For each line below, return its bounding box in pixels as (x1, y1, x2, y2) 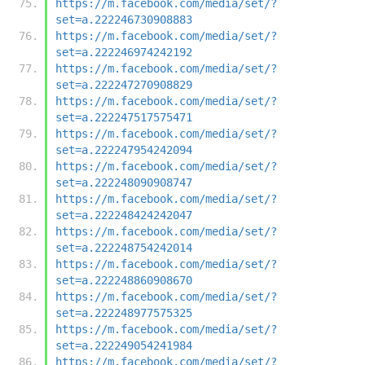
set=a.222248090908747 (55, 175, 192, 189)
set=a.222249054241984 (55, 338, 192, 352)
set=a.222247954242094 (55, 143, 192, 156)
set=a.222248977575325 (55, 306, 192, 319)
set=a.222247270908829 (55, 77, 192, 91)
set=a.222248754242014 (55, 240, 192, 254)
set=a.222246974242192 (55, 45, 192, 59)
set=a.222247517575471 (55, 110, 192, 124)
